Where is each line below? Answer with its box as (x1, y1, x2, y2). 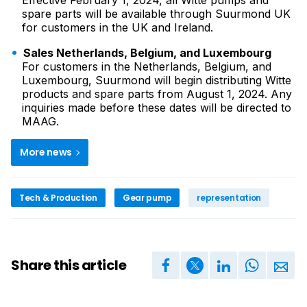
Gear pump (122, 192, 172, 204)
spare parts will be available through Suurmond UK (22, 7, 291, 21)
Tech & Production (19, 192, 97, 204)
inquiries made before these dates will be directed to (22, 101, 291, 114)
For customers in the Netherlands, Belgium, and (22, 60, 271, 73)
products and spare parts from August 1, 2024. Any (22, 87, 292, 101)
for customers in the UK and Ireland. (22, 21, 213, 34)
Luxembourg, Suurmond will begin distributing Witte (22, 73, 291, 87)
